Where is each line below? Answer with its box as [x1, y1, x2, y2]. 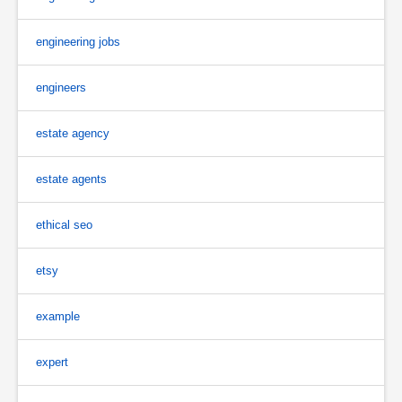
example [36, 309, 80, 323]
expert [36, 354, 68, 369]
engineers [36, 80, 86, 94]
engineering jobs [36, 34, 120, 48]
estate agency [36, 126, 109, 140]
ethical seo [36, 217, 92, 232]
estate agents [36, 171, 107, 186]
